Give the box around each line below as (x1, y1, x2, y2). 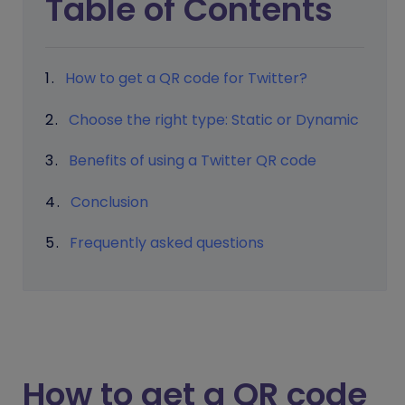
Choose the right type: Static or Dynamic (69, 108, 359, 130)
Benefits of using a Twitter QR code (69, 150, 316, 172)
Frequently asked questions (70, 232, 264, 254)
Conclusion (71, 191, 148, 212)
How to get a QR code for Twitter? (65, 68, 307, 89)
